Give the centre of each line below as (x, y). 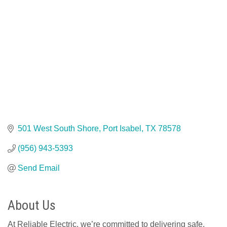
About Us (32, 205)
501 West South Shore (58, 129)
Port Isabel (122, 129)
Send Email (39, 168)
